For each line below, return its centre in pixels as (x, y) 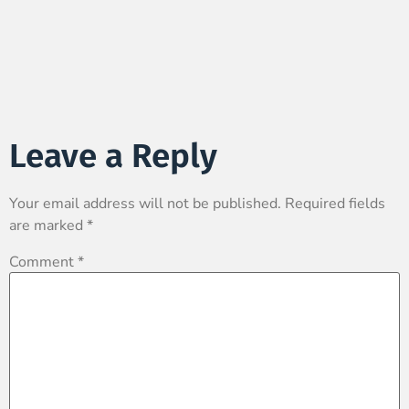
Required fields (335, 204)
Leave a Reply (113, 157)
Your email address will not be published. (145, 204)
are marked (48, 226)
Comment (43, 262)
